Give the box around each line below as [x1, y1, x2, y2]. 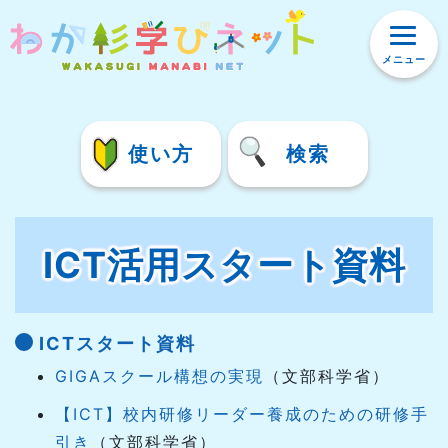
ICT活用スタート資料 [42, 243, 406, 288]
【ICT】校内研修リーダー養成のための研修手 [55, 404, 429, 425]
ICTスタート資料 [39, 333, 196, 355]
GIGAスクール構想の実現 [55, 366, 264, 387]
